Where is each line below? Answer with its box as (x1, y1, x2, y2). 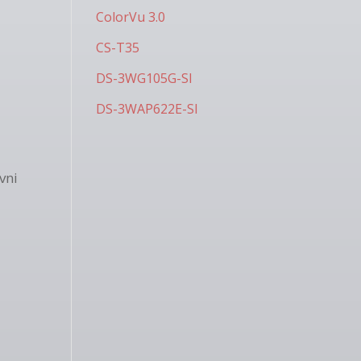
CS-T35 (96, 39, 140, 56)
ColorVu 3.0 (96, 8, 166, 26)
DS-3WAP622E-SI (96, 100, 199, 118)
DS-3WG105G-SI (96, 69, 193, 87)
